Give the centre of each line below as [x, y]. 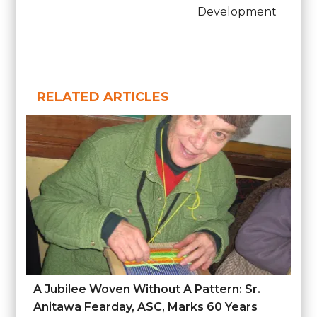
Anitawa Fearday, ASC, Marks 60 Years [146, 307]
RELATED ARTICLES [103, 97]
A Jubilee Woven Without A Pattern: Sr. [147, 289]
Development [237, 12]
